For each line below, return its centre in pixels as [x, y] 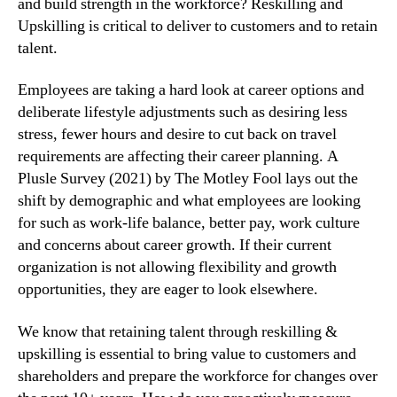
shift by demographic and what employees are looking [189, 201]
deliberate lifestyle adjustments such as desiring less [183, 113]
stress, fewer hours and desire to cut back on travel [177, 135]
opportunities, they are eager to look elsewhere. [168, 290]
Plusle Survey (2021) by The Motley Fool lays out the [188, 179]
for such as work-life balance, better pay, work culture [189, 223]
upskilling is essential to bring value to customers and [187, 354]
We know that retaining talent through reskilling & [178, 331]
